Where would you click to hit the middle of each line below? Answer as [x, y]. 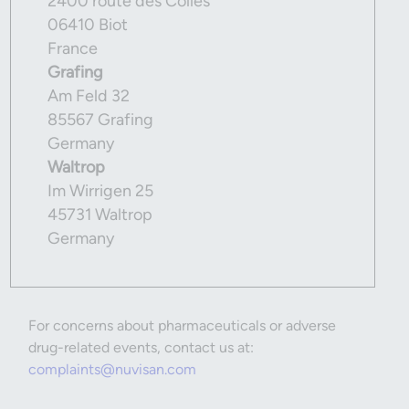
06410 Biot [88, 25]
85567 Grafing [100, 120]
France [73, 48]
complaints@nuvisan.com [112, 369]
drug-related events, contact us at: [141, 347]
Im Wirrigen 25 [100, 191]
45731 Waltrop [100, 215]
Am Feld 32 [89, 96]
